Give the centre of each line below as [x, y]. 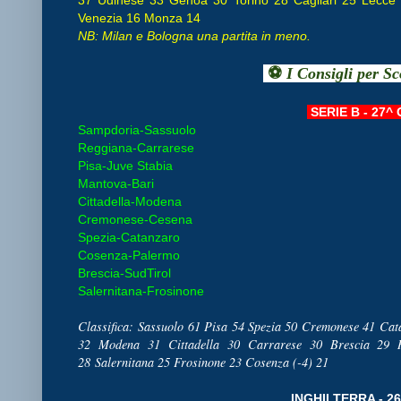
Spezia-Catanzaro [129, 237]
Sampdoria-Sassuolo [137, 129]
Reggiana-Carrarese [136, 147]
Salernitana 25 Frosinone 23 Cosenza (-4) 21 [209, 362]
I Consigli [322, 73]
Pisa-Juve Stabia [125, 165]
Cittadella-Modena [130, 201]
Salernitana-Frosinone [141, 290]
